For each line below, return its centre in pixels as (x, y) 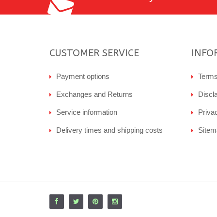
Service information (87, 112)
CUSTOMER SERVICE (94, 53)
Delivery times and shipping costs (109, 130)
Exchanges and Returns (94, 94)
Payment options (83, 76)
